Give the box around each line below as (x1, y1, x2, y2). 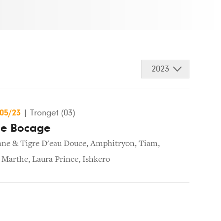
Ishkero (82, 155, 110, 164)
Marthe (1, 155, 28, 164)
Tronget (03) (30, 108, 75, 117)
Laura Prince (32, 155, 78, 164)
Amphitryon (90, 139, 135, 148)
